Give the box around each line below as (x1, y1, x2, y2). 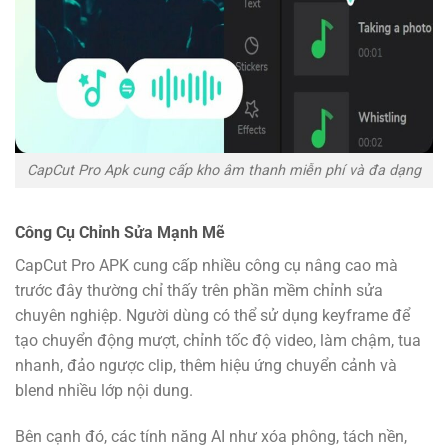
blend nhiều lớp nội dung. (15, 380, 193, 400)
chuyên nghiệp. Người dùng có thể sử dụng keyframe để (15, 305, 410, 325)
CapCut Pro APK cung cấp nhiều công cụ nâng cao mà (15, 255, 398, 275)
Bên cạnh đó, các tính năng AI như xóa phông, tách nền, (15, 426, 407, 446)
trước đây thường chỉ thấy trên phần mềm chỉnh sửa (15, 280, 383, 300)
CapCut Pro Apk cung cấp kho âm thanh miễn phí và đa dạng (27, 162, 421, 180)
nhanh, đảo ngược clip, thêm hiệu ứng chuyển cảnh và (15, 355, 397, 375)
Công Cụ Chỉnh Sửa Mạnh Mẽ (15, 222, 225, 242)
